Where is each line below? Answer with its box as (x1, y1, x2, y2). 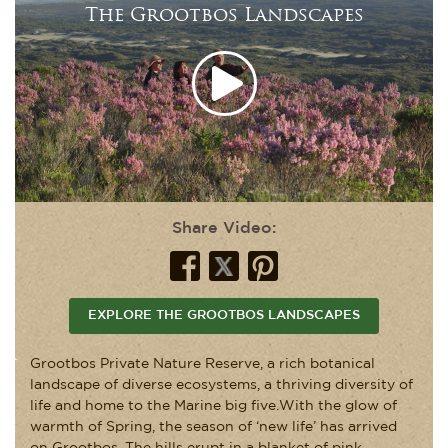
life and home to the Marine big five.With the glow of (30, 399, 397, 412)
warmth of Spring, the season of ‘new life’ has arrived (30, 420, 397, 433)
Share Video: (172, 220, 276, 236)
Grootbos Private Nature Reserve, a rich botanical (30, 357, 375, 370)
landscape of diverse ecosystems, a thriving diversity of (30, 378, 413, 391)
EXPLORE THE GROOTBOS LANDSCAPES (88, 309, 360, 321)
